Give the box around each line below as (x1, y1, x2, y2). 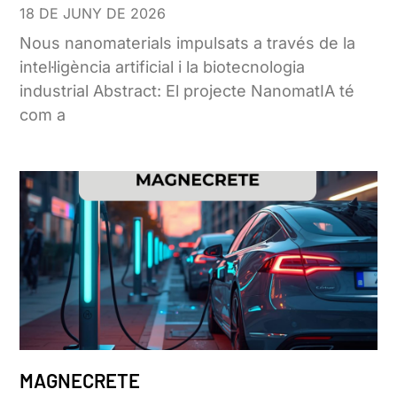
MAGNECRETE (19, 368, 141, 392)
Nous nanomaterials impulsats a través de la (19, 34, 356, 53)
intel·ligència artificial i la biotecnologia (19, 58, 306, 77)
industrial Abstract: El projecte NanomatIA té (19, 82, 355, 101)
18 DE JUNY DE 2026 (19, 4, 167, 23)
